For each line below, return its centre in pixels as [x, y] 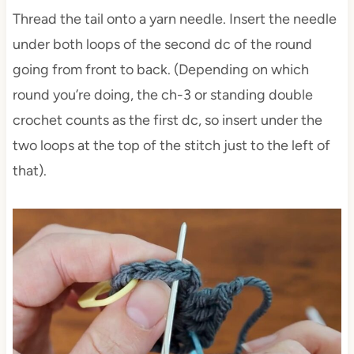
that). [29, 171]
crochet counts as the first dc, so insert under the [167, 121]
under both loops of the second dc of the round [162, 45]
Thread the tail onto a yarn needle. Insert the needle [174, 19]
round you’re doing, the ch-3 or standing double [162, 95]
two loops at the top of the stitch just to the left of [171, 146]
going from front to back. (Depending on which [160, 70]
